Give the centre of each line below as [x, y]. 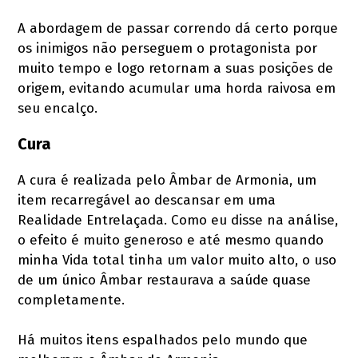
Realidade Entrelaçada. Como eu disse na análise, [178, 220]
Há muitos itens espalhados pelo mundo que [163, 340]
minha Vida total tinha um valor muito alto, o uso [177, 260]
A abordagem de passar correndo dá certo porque [178, 28]
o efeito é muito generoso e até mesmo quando [171, 240]
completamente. [72, 300]
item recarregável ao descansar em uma [147, 200]
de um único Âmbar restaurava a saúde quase [165, 280]
